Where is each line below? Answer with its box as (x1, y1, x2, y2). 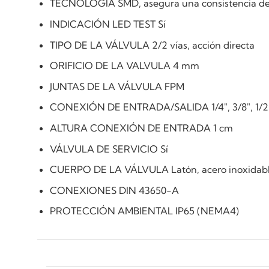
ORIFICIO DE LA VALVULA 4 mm (49, 59, 199, 72)
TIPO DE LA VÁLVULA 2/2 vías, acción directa (49, 38, 255, 51)
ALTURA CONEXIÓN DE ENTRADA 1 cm (49, 121, 233, 134)
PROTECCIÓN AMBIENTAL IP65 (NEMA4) (49, 205, 239, 217)
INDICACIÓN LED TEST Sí (49, 17, 166, 30)
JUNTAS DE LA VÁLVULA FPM (49, 80, 184, 92)
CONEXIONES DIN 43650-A (49, 184, 179, 196)
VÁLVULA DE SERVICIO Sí (49, 142, 168, 155)
